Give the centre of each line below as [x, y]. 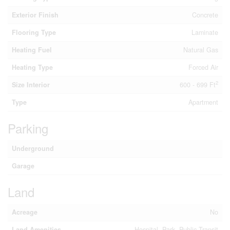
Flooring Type [34, 32]
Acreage [25, 212]
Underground [33, 148]
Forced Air [203, 67]
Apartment [203, 102]
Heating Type [32, 67]
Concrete [205, 15]
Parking [28, 128]
